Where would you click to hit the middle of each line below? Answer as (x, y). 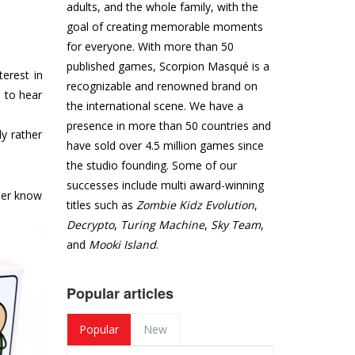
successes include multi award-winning (165, 185)
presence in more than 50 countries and (168, 126)
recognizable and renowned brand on (162, 86)
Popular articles (120, 294)
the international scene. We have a (155, 106)
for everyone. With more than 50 (150, 47)
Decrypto (90, 225)
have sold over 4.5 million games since (165, 146)
